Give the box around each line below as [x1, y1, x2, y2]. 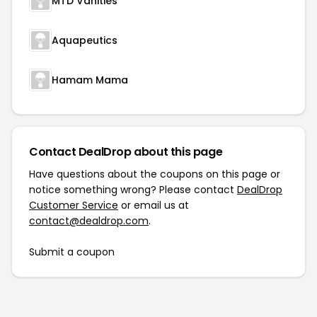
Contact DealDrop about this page [29, 144, 223, 160]
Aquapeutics [52, 33, 117, 47]
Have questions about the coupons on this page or [29, 167, 280, 181]
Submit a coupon [29, 245, 115, 259]
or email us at [118, 198, 189, 212]
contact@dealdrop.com [29, 214, 149, 228]
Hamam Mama [52, 73, 128, 87]
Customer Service [29, 198, 118, 212]
